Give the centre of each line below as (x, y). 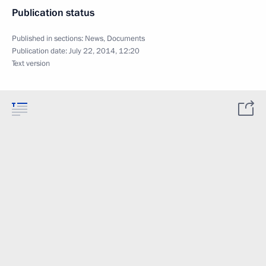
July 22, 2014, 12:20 (104, 51)
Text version (31, 64)
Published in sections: (48, 39)
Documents (126, 39)
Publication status (53, 13)
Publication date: (40, 51)
